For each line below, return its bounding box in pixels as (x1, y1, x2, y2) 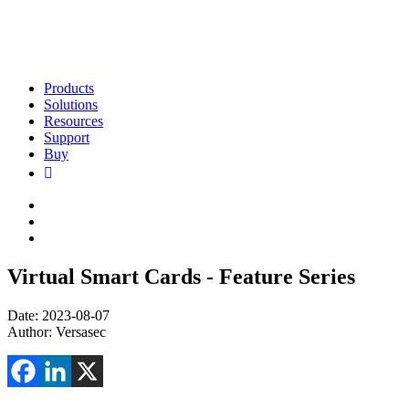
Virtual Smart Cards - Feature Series (7, 264, 355, 288)
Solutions (44, 97, 98, 112)
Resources (44, 113, 103, 129)
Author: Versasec (7, 323, 106, 340)
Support (44, 130, 89, 145)
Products (44, 80, 94, 96)
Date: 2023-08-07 (7, 307, 110, 323)
